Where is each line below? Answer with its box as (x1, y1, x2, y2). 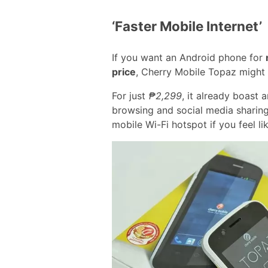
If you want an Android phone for (112, 51, 266, 63)
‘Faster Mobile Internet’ (112, 18, 262, 35)
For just (112, 89, 148, 102)
